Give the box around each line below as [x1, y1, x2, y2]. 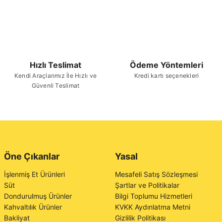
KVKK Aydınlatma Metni [115, 203, 190, 211]
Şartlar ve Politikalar [115, 181, 179, 189]
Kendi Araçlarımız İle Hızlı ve [14, 72, 97, 79]
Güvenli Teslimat [31, 82, 80, 89]
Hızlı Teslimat [30, 60, 81, 70]
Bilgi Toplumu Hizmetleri [115, 192, 192, 200]
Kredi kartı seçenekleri [134, 72, 199, 79]
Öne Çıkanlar [4, 151, 59, 162]
